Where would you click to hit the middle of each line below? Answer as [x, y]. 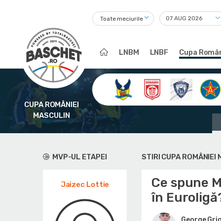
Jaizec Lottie [85, 184]
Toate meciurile [122, 19]
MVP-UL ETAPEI [79, 157]
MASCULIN [52, 115]
